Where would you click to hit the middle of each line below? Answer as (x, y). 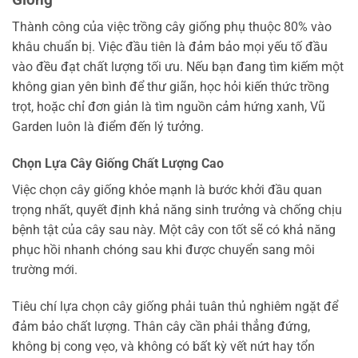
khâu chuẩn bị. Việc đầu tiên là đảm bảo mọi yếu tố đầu (170, 47)
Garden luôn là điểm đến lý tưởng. (108, 127)
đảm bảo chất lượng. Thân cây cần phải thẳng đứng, (161, 326)
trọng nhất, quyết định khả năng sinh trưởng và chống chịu (177, 210)
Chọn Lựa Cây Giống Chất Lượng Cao (118, 164)
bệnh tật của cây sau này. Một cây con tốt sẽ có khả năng (174, 230)
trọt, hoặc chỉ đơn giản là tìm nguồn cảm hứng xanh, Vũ (169, 107)
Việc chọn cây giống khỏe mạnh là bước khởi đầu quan (167, 190)
